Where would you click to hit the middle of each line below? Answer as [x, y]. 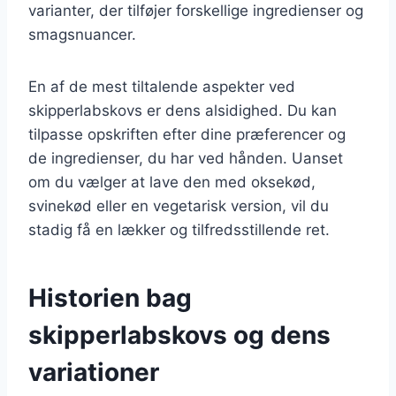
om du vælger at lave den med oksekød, [172, 182]
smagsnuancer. [82, 34]
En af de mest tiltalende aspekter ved [162, 86]
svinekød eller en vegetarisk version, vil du [179, 206]
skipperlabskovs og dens [179, 335]
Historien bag [110, 297]
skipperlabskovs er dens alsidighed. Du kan [183, 110]
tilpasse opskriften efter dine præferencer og [187, 134]
